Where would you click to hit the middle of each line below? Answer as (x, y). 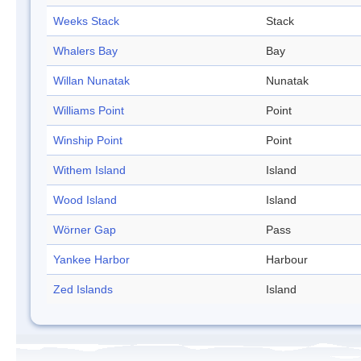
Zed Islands (83, 290)
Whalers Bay (85, 51)
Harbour (287, 260)
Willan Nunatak (91, 81)
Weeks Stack (86, 21)
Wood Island (85, 200)
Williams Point (89, 111)
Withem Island (89, 170)
